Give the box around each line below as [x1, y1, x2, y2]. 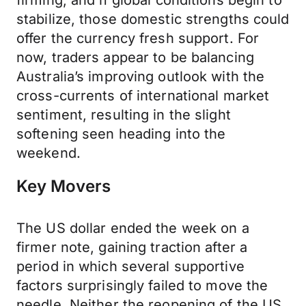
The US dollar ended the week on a [16, 220, 249, 236]
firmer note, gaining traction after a [16, 239, 248, 255]
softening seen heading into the [16, 126, 226, 142]
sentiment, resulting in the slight [16, 107, 231, 123]
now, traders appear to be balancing [16, 49, 254, 66]
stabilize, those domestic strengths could [16, 11, 290, 27]
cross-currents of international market [16, 87, 270, 104]
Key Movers [16, 176, 111, 196]
